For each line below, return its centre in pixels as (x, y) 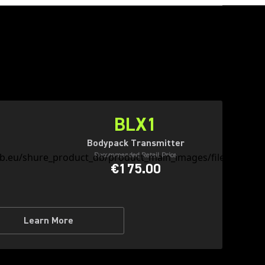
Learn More (49, 221)
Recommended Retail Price (135, 155)
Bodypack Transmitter (135, 143)
